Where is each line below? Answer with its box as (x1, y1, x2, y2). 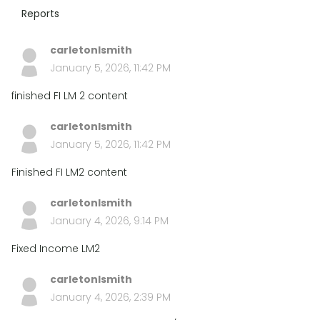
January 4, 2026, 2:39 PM (50, 290, 171, 304)
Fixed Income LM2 (11, 241, 100, 256)
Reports (21, 6, 59, 21)
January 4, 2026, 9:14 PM (50, 214, 169, 228)
